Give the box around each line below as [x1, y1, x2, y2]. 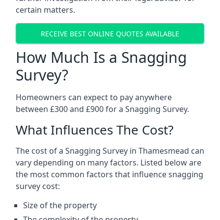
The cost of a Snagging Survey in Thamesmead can [16, 145, 204, 156]
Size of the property [23, 200, 97, 211]
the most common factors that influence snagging [16, 169, 203, 180]
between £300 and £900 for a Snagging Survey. [16, 104, 189, 114]
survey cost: [16, 181, 60, 192]
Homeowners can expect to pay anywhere [16, 92, 172, 103]
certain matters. [16, 4, 75, 15]
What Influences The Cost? [16, 121, 173, 138]
